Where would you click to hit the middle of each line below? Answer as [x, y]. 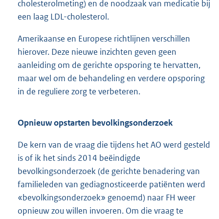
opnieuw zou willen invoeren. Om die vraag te [100, 210]
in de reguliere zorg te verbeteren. [79, 91]
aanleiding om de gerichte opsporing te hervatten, [109, 65]
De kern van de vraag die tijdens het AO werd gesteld [114, 144]
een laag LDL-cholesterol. [63, 16]
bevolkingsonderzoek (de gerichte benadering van [109, 171]
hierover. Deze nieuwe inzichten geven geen [97, 52]
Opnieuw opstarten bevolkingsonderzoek [95, 122]
